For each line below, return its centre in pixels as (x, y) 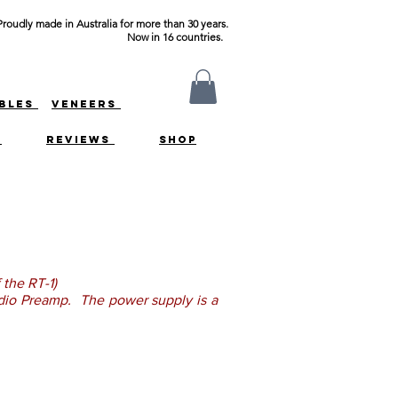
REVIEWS (80, 139)
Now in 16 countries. (178, 37)
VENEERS (86, 104)
